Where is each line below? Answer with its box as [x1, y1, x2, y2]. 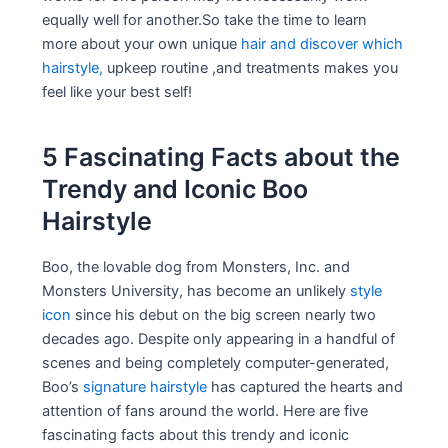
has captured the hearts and [207, 377, 404, 396]
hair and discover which [241, 34, 404, 53]
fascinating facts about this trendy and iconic [42, 425, 350, 444]
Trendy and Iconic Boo [42, 174, 309, 205]
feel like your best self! [42, 82, 193, 101]
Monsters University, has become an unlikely [42, 281, 351, 300]
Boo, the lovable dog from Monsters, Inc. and [42, 257, 351, 276]
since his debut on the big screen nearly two [71, 305, 377, 324]
